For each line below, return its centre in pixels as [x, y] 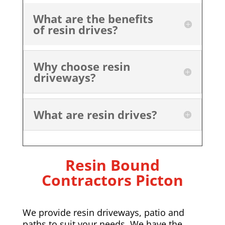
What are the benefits [93, 18]
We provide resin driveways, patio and [103, 212]
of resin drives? [75, 29]
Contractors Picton [112, 180]
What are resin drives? [95, 114]
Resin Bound [112, 165]
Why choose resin [82, 66]
